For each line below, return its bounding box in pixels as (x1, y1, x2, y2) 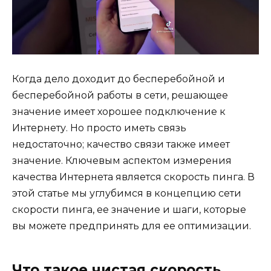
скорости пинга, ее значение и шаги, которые (12, 204, 246, 216)
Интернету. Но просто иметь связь (12, 122, 186, 134)
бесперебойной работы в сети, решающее (12, 90, 228, 102)
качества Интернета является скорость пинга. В (12, 171, 255, 183)
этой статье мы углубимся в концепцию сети (12, 188, 241, 200)
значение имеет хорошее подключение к (12, 106, 226, 118)
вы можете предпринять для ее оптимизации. (12, 220, 251, 232)
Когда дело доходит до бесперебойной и (12, 73, 225, 85)
